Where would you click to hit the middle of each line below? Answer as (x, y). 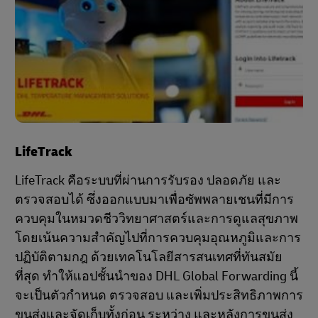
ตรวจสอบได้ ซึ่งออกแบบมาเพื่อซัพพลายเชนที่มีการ (154, 199)
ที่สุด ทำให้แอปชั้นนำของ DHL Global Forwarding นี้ (157, 276)
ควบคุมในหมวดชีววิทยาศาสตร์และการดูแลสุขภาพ (157, 219)
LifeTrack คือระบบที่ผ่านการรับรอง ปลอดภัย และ (148, 180)
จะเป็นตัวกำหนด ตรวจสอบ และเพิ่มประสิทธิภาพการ (159, 295)
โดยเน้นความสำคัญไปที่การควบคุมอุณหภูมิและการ (158, 238)
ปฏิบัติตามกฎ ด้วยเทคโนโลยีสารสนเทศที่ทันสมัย (149, 257)
